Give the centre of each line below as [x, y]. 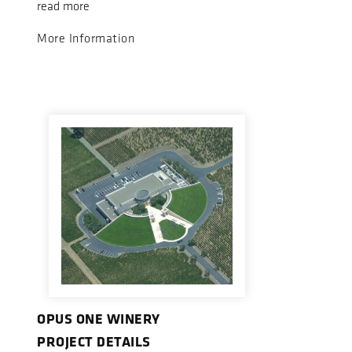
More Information [86, 38]
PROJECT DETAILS [94, 341]
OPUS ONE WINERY [99, 319]
